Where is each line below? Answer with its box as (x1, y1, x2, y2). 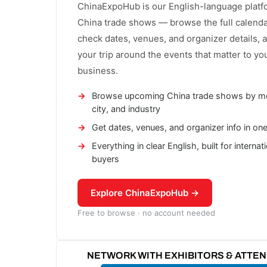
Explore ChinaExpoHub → (91, 187, 199, 198)
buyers (92, 153, 119, 164)
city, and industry (92, 103, 160, 114)
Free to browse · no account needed (77, 207, 215, 218)
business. (77, 64, 118, 76)
